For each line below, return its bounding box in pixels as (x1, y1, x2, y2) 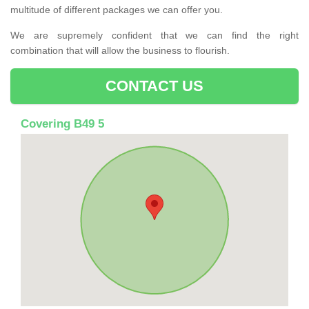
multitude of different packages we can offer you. (10, 3, 223, 15)
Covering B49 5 (21, 117, 104, 130)
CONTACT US (105, 77, 204, 94)
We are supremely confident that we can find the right (10, 29, 299, 41)
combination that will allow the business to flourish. (10, 44, 230, 56)
